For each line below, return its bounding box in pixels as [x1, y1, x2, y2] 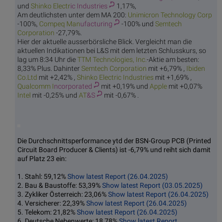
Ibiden [186, 64, 205, 73]
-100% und [121, 20, 155, 28]
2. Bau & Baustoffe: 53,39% [17, 181, 102, 190]
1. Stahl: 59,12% [17, 172, 67, 181]
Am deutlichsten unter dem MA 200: [17, 11, 128, 19]
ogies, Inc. [116, 55, 147, 64]
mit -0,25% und [31, 91, 79, 100]
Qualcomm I [17, 82, 54, 91]
